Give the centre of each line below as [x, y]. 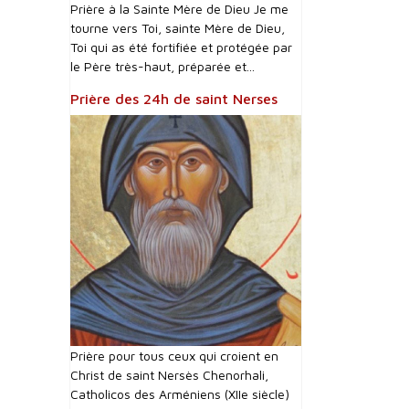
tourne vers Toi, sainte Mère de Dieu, [178, 28]
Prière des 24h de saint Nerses [174, 99]
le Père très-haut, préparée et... [163, 66]
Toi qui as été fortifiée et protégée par [181, 47]
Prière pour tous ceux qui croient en [174, 356]
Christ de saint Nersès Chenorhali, [169, 375]
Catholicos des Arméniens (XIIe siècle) [180, 394]
